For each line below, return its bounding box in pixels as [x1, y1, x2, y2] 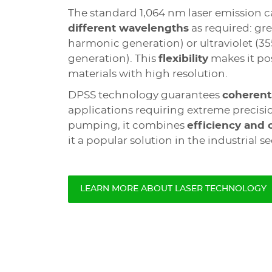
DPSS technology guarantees [67, 90, 222, 100]
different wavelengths [67, 23, 189, 33]
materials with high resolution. [67, 69, 228, 79]
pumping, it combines [67, 120, 187, 131]
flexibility [158, 53, 208, 64]
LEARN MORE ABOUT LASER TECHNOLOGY [80, 185, 267, 193]
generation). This [67, 53, 158, 64]
